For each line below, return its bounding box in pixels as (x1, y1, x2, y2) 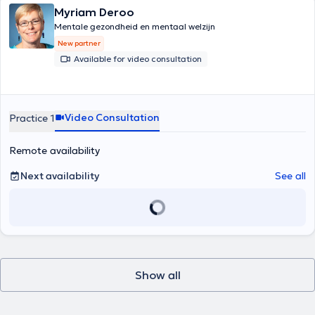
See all (275, 169, 306, 182)
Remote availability (9, 144, 100, 157)
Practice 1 (9, 112, 55, 124)
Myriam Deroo (54, 5, 134, 19)
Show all (134, 268, 181, 282)
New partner (58, 39, 101, 48)
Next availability (20, 169, 99, 182)
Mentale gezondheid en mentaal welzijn (54, 21, 215, 32)
